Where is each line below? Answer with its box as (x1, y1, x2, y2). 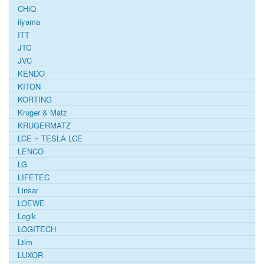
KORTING (18, 93, 52, 105)
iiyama (18, 15, 40, 27)
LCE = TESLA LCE (18, 132, 82, 144)
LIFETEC (18, 171, 49, 183)
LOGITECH (18, 223, 56, 235)
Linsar (18, 184, 38, 196)
